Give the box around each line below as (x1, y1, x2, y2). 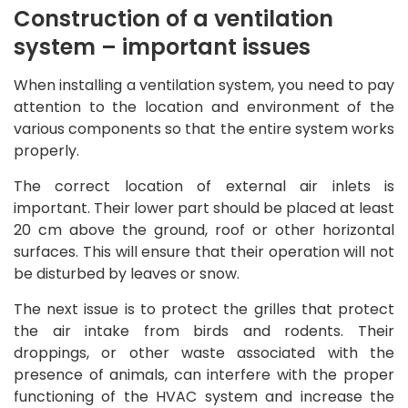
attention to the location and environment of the (14, 96, 394, 117)
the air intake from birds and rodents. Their (14, 320, 394, 342)
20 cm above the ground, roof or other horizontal (14, 219, 394, 240)
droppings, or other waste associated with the (14, 342, 394, 363)
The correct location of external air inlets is (14, 175, 394, 197)
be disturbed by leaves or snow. (14, 262, 240, 284)
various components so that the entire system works (14, 117, 394, 139)
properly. (14, 139, 79, 161)
